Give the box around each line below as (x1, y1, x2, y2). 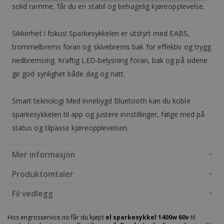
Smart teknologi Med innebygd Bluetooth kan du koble (12, 96, 190, 105)
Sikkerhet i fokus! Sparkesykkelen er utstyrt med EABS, (12, 28, 189, 38)
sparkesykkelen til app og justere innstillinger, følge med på (12, 109, 205, 119)
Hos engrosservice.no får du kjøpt (7, 213, 105, 221)
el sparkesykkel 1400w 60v (105, 213, 189, 221)
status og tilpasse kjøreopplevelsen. (12, 123, 129, 132)
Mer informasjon (12, 149, 75, 160)
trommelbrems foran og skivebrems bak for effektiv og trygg (12, 42, 211, 51)
